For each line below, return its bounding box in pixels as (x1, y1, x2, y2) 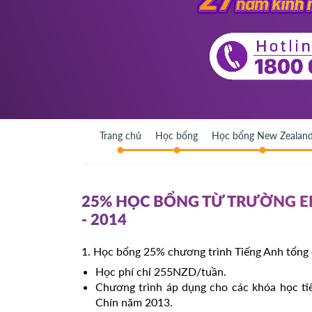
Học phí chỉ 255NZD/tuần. (95, 265, 226, 278)
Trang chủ (100, 130, 141, 141)
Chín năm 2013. (95, 295, 173, 309)
